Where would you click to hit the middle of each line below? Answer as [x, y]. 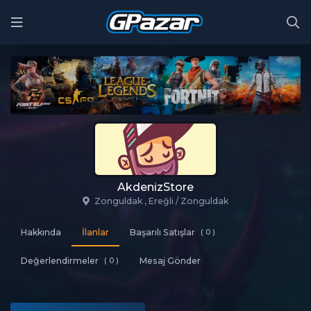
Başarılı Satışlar [162, 232]
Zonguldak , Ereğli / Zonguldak [161, 201]
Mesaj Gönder [170, 260]
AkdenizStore [155, 187]
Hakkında [41, 232]
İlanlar [95, 232]
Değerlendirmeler [60, 260]
